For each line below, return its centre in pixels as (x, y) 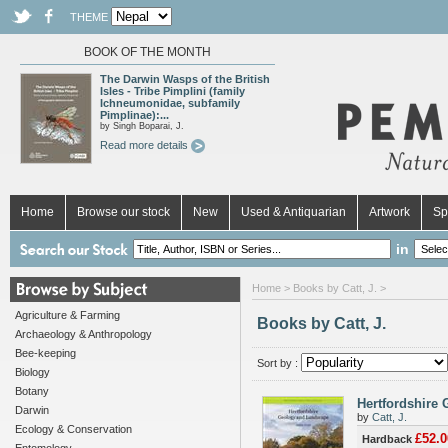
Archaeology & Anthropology (83, 334)
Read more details (145, 145)
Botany (32, 391)
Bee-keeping (45, 353)
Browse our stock (123, 212)
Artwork (389, 212)
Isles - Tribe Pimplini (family (172, 91)
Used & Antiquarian (293, 212)
